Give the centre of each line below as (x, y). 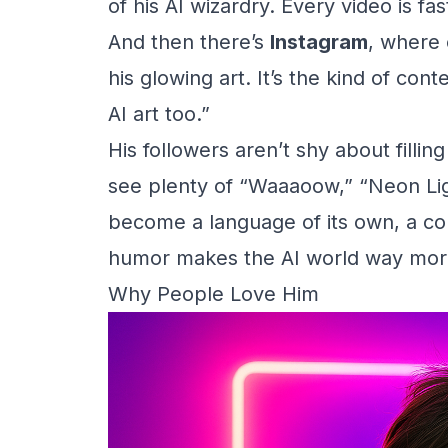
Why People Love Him (213, 294)
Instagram (319, 42)
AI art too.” (159, 114)
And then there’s (189, 42)
